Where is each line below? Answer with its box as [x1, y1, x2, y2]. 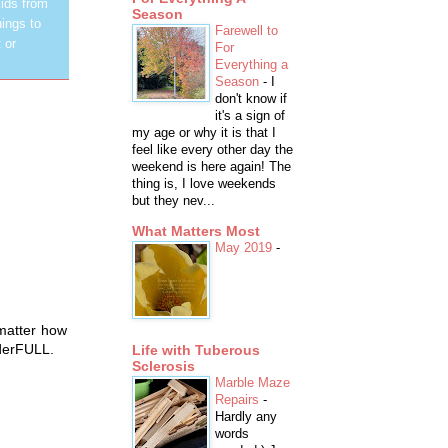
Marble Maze [215, 375, 290, 391]
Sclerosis [132, 358, 195, 375]
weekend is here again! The [132, 159, 291, 175]
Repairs [215, 392, 263, 408]
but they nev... [132, 193, 215, 209]
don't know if [215, 91, 287, 107]
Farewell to [215, 23, 278, 39]
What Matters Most [132, 223, 260, 240]
